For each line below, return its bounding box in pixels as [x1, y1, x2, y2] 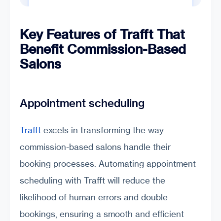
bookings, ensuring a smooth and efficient [20, 208, 184, 219]
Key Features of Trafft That [20, 26, 185, 43]
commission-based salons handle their [20, 141, 171, 152]
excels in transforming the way [41, 124, 164, 135]
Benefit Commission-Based [20, 41, 186, 58]
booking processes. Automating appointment [20, 158, 196, 169]
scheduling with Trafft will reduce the [20, 175, 165, 185]
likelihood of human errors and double [20, 191, 168, 202]
